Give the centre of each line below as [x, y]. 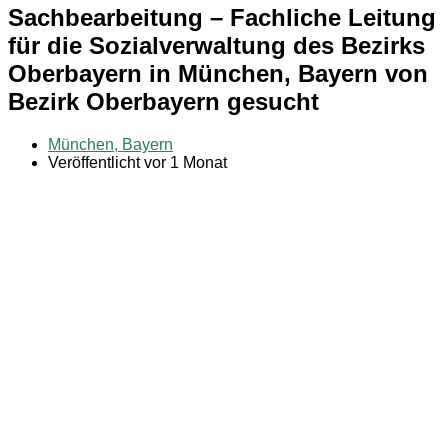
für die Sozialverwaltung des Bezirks [216, 45]
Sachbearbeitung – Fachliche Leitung [222, 17]
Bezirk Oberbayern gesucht [163, 101]
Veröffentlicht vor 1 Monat [137, 162]
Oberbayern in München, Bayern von [218, 73]
